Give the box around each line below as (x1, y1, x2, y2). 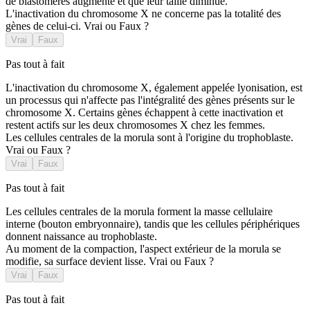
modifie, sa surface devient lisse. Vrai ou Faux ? (6, 255, 214, 268)
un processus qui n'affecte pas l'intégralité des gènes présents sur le (6, 94, 295, 107)
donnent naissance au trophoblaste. (6, 230, 157, 243)
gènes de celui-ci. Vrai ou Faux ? (6, 20, 149, 33)
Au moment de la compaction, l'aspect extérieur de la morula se (6, 243, 281, 255)
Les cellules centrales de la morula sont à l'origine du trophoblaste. (6, 131, 293, 144)
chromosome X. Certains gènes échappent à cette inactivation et (6, 107, 283, 119)
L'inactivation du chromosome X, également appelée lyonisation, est (6, 82, 302, 94)
